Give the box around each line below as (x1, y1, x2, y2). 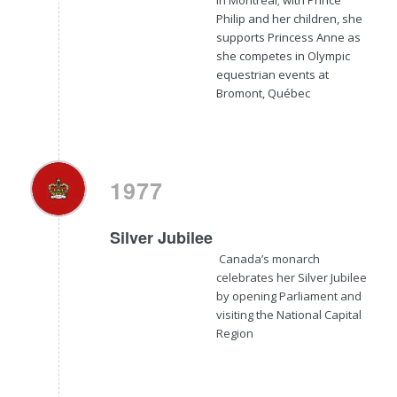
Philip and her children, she (215, 10, 362, 27)
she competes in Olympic (215, 47, 350, 64)
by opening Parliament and (215, 287, 362, 304)
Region (215, 324, 253, 341)
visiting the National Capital (215, 306, 362, 323)
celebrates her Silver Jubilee (215, 269, 367, 285)
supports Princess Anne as (215, 28, 361, 45)
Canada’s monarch (215, 250, 320, 267)
